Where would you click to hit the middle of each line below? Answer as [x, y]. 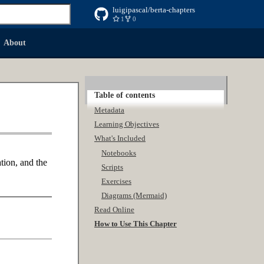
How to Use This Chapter [136, 224]
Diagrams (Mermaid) [134, 195]
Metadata [109, 110]
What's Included [120, 138]
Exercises [116, 181]
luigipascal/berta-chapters [154, 10]
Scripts [112, 167]
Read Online [114, 209]
